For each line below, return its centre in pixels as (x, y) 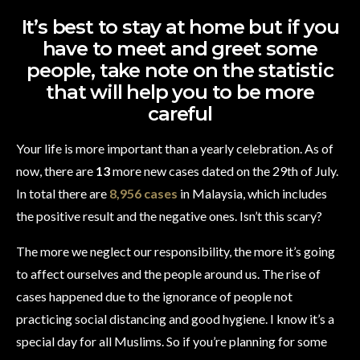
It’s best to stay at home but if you (180, 27)
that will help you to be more (180, 92)
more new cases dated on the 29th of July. (224, 170)
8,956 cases (143, 193)
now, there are (56, 170)
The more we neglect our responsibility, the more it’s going (176, 251)
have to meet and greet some (180, 48)
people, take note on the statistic (180, 70)
